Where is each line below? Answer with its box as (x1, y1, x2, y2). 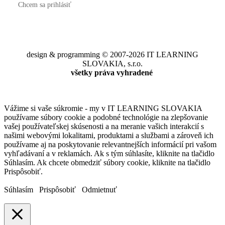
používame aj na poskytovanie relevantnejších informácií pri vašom (4, 140, 216, 149)
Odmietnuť (82, 185, 117, 194)
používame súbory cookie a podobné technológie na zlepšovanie (4, 113, 208, 122)
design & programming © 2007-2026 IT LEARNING (27, 50, 198, 59)
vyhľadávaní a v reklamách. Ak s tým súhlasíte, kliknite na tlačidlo (4, 149, 214, 158)
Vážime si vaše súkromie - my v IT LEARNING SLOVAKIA (4, 104, 202, 113)
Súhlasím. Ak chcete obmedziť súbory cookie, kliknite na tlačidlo (4, 158, 210, 167)
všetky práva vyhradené (70, 68, 155, 77)
